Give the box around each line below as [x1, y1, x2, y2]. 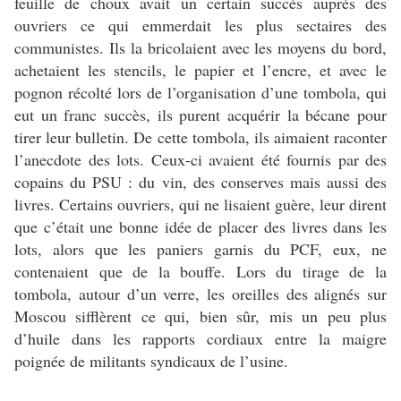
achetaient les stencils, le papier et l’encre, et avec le [14, 59, 387, 81]
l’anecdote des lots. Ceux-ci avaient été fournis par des [14, 149, 387, 171]
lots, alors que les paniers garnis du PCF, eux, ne [14, 238, 387, 260]
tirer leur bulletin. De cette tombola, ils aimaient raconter [14, 126, 387, 149]
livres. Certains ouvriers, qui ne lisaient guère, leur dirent [14, 193, 387, 216]
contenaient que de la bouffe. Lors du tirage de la [14, 260, 387, 283]
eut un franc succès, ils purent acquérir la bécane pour [14, 104, 387, 126]
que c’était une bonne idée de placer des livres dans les [14, 216, 387, 238]
